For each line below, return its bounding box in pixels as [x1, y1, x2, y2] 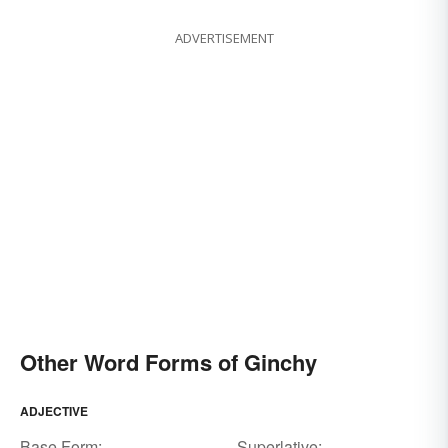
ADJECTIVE [20, 402, 88, 421]
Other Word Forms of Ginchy [20, 346, 317, 379]
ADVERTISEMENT [174, 29, 274, 48]
